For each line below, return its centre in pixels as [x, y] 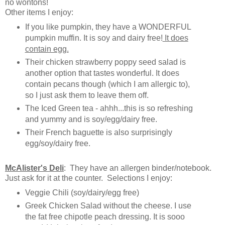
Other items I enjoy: [39, 13]
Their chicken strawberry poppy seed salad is [105, 62]
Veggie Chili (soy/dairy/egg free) [82, 192]
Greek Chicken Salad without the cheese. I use [108, 205]
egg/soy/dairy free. [58, 144]
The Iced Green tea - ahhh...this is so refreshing [109, 108]
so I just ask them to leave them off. [89, 95]
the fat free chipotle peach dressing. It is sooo [105, 216]
